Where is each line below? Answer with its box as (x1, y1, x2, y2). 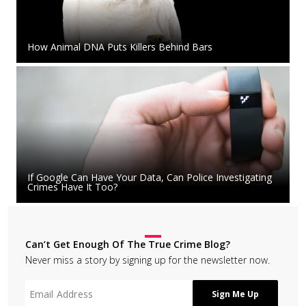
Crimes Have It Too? (27, 180, 117, 194)
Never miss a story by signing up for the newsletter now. (25, 253, 270, 267)
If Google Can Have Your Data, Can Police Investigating (27, 171, 272, 184)
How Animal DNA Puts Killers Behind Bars (27, 40, 212, 54)
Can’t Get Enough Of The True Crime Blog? (25, 238, 230, 251)
